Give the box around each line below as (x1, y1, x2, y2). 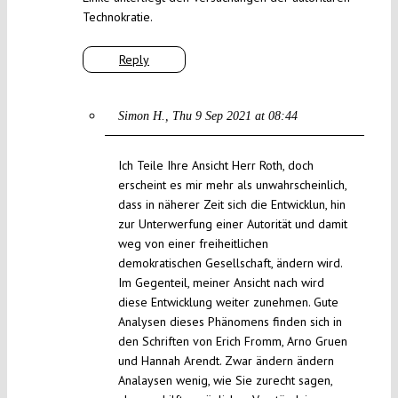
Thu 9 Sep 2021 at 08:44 (171, 109, 298, 123)
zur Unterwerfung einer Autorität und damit (117, 216, 347, 233)
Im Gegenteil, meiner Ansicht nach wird (117, 275, 324, 291)
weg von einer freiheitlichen (117, 235, 268, 252)
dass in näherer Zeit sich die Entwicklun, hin (117, 196, 346, 213)
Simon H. (117, 109, 165, 123)
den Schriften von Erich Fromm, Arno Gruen (117, 333, 347, 350)
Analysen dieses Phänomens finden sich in (117, 314, 342, 330)
